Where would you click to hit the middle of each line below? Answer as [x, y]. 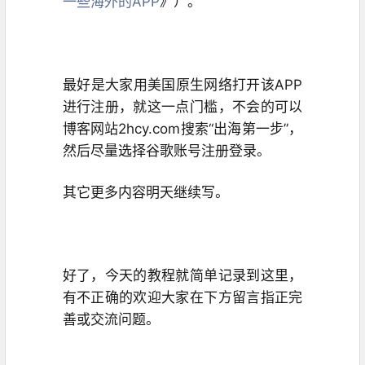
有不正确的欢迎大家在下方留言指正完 [182, 298]
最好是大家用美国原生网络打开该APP [182, 85]
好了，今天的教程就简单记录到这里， [182, 276]
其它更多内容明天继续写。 [145, 193]
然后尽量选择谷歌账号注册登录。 [166, 151]
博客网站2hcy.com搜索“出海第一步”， [182, 129]
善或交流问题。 [111, 320]
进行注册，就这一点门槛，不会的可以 [182, 107]
